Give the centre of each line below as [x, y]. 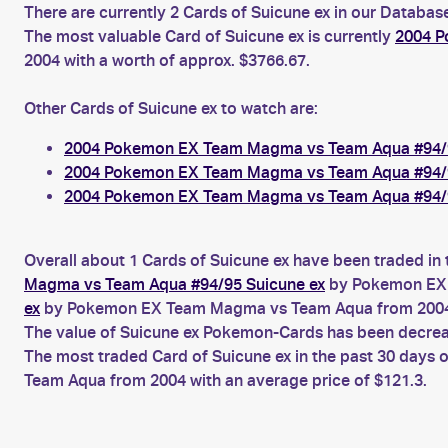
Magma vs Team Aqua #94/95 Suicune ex [174, 284]
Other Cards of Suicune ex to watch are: [171, 108]
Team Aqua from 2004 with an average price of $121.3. [225, 380]
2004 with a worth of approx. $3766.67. [167, 60]
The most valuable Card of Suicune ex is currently [209, 36]
